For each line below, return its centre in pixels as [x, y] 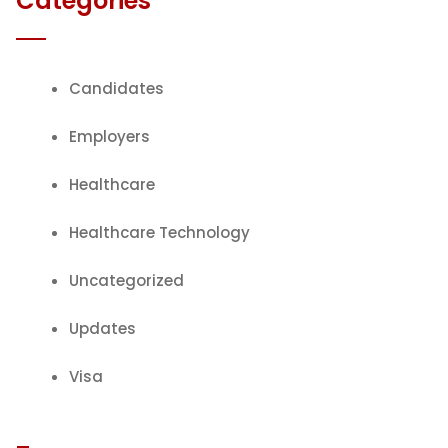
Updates [102, 328]
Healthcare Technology [159, 232]
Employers [109, 136]
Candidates [116, 88]
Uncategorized [126, 280]
